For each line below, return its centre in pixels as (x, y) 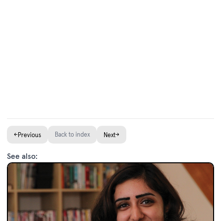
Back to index (72, 135)
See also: (22, 156)
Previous (29, 135)
